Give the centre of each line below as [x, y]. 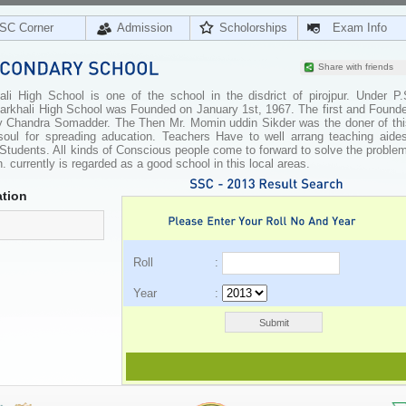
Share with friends [356, 67]
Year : [178, 293]
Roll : [178, 262]
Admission [145, 28]
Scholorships [253, 28]
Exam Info [360, 28]
